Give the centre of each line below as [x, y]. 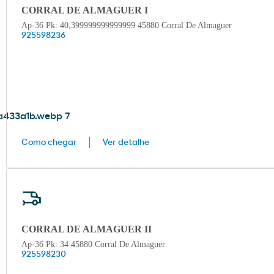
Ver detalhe [126, 143]
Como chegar [49, 143]
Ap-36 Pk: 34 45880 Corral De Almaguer [93, 245]
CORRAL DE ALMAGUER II [87, 229]
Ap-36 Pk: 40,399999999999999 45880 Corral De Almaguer [127, 26]
